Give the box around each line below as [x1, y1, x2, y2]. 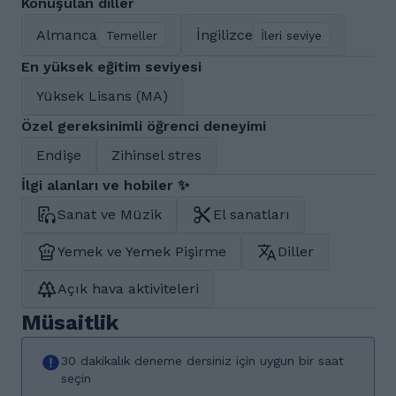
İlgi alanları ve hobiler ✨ [21, 177, 189, 194]
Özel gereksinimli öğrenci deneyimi [21, 118, 266, 134]
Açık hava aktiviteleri [57, 280, 199, 297]
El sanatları [213, 206, 290, 223]
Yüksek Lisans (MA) [36, 88, 168, 104]
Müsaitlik [21, 310, 118, 335]
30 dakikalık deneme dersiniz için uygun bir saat [61, 354, 344, 368]
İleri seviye [261, 27, 323, 42]
